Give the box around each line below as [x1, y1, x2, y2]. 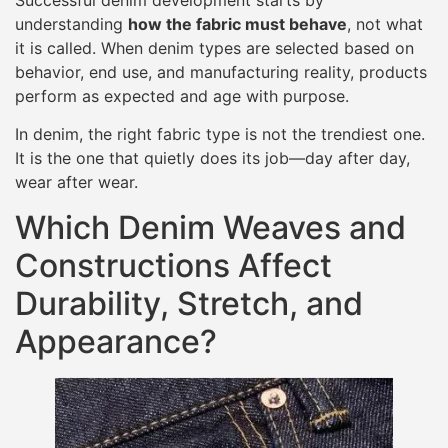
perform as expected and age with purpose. [15, 85, 349, 106]
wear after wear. [15, 172, 138, 193]
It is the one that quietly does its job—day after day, [15, 148, 410, 169]
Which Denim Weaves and [15, 207, 406, 247]
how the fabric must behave [128, 13, 347, 34]
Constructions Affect [15, 245, 332, 285]
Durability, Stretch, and [15, 283, 363, 323]
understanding [15, 13, 128, 34]
